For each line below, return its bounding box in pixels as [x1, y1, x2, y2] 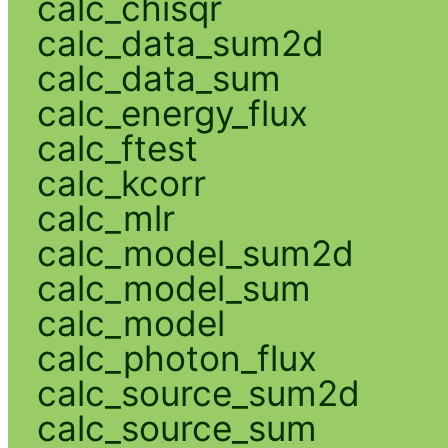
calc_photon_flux [36, 337, 317, 380]
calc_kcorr [36, 162, 206, 205]
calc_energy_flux [36, 92, 308, 135]
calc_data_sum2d [36, 22, 324, 65]
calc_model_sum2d [36, 232, 354, 275]
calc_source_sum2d [36, 372, 360, 415]
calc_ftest [36, 127, 198, 170]
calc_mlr [36, 197, 175, 240]
